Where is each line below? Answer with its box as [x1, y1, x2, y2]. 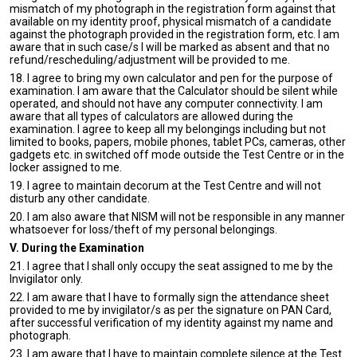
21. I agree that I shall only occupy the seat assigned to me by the [10, 260, 333, 273]
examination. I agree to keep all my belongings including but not [10, 123, 326, 135]
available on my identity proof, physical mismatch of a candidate [10, 15, 331, 28]
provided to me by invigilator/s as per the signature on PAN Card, [10, 304, 331, 316]
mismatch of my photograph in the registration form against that [10, 2, 335, 15]
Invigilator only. [10, 273, 83, 285]
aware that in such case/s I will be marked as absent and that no [10, 41, 330, 53]
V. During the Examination [10, 241, 144, 254]
